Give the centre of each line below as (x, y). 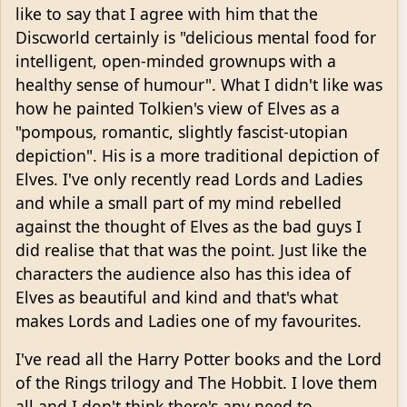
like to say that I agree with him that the (167, 13)
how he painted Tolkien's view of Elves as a (178, 108)
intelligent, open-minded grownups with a (176, 60)
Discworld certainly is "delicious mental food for (196, 37)
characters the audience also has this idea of (183, 273)
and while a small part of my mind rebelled (179, 202)
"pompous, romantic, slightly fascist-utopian (182, 131)
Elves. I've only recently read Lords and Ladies (189, 179)
